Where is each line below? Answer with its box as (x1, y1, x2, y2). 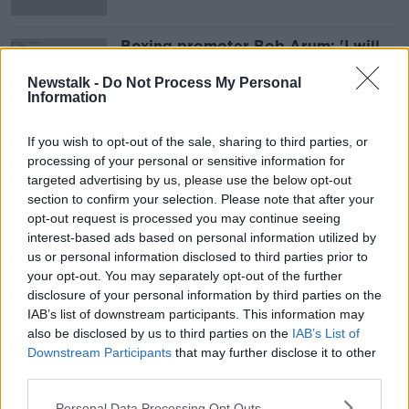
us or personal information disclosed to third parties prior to (27, 249, 368, 264)
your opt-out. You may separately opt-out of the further (27, 268, 342, 283)
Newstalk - (27, 75, 102, 90)
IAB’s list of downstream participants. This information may (27, 307, 364, 321)
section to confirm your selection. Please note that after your (27, 192, 374, 206)
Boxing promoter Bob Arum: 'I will (121, 37, 380, 55)
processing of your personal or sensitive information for (27, 153, 345, 168)
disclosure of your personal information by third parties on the (27, 288, 382, 302)
